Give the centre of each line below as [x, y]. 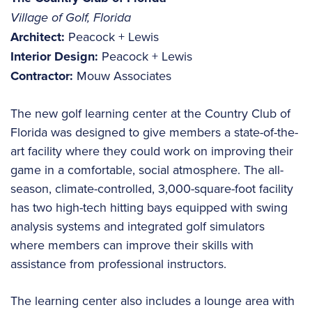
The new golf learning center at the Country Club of [150, 114]
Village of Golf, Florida [71, 18]
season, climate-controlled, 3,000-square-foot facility [152, 189]
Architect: [38, 37]
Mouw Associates [122, 76]
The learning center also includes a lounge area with [153, 301]
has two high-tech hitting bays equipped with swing [149, 208]
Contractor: [42, 76]
